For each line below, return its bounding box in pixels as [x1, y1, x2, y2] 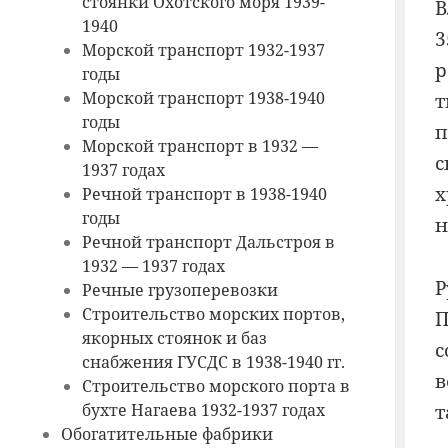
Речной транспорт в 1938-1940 [82, 183, 328, 206]
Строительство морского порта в [82, 375, 351, 398]
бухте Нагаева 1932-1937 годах [82, 399, 326, 422]
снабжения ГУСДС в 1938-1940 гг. [82, 351, 346, 374]
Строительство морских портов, [82, 303, 346, 326]
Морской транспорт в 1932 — [82, 135, 319, 158]
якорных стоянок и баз [82, 327, 268, 350]
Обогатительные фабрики [60, 423, 273, 446]
